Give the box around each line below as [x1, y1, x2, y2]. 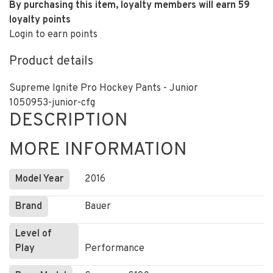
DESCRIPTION [9, 110, 128, 132]
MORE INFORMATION [9, 139, 187, 161]
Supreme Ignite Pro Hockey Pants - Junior [9, 82, 198, 94]
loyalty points [9, 14, 71, 26]
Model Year [15, 173, 63, 185]
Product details [9, 54, 93, 69]
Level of [15, 228, 52, 240]
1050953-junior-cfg [9, 97, 95, 109]
